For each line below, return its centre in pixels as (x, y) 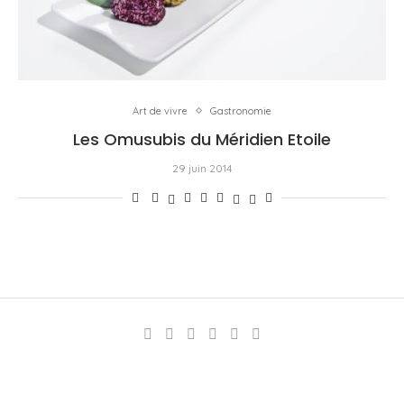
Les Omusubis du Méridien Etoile (202, 139)
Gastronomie (241, 110)
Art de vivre (160, 110)
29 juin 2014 (202, 168)
